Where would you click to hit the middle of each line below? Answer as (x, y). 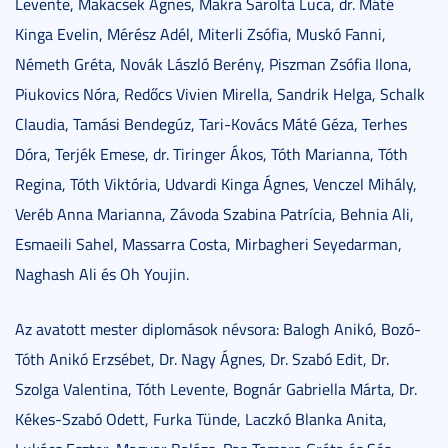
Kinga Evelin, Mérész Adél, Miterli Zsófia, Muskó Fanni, (200, 34)
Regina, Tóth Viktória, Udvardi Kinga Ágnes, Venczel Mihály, (216, 184)
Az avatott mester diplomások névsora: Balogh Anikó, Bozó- (218, 329)
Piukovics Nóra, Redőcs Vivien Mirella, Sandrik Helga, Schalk (220, 94)
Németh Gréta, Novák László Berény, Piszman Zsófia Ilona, (213, 64)
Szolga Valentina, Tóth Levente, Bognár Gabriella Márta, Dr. (216, 389)
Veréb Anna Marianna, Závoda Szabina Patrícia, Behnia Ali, (214, 214)
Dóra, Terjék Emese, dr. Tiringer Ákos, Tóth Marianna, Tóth (211, 154)
